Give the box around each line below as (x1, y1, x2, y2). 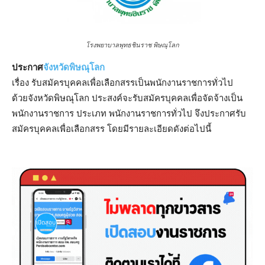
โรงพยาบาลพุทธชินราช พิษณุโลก (86, 41, 179, 50)
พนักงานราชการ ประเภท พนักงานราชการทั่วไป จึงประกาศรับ (12, 107, 246, 120)
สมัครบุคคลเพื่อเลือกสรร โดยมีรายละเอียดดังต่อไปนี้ (12, 122, 211, 135)
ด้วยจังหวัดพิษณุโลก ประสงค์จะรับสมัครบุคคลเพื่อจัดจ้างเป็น (12, 92, 243, 105)
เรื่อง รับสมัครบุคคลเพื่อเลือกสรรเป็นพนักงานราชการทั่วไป (12, 76, 233, 89)
